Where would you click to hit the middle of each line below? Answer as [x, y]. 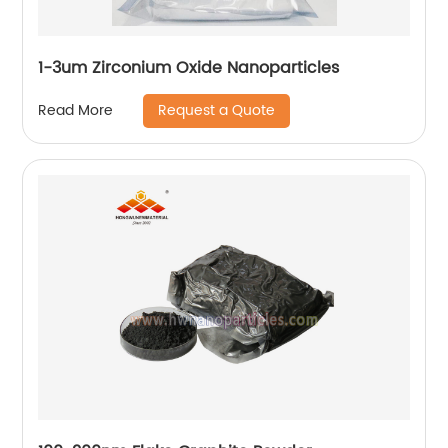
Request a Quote [217, 110]
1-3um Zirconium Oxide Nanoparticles [189, 67]
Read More [76, 111]
